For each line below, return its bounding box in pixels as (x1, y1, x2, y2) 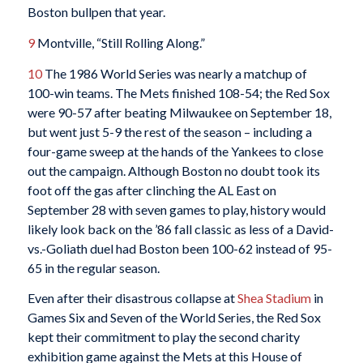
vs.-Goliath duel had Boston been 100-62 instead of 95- (27, 240, 332, 256)
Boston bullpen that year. (27, 4, 165, 20)
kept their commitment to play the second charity (27, 329, 300, 345)
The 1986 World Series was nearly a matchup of (41, 65, 307, 81)
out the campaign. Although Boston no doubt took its (27, 162, 320, 178)
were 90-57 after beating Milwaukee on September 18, (27, 104, 331, 120)
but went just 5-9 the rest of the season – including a (27, 123, 312, 139)
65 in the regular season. (27, 259, 160, 275)
